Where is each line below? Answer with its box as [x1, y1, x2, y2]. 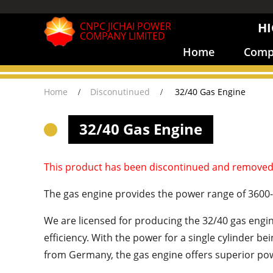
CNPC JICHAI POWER [80, 19, 171, 33]
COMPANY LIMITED [80, 29, 165, 43]
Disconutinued [90, 85, 150, 97]
